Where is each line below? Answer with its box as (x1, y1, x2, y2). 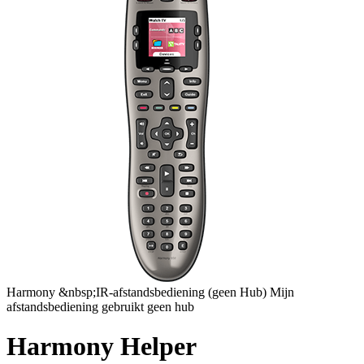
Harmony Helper (6, 331, 197, 362)
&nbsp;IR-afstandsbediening (58, 284, 208, 299)
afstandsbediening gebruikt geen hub (6, 299, 194, 314)
